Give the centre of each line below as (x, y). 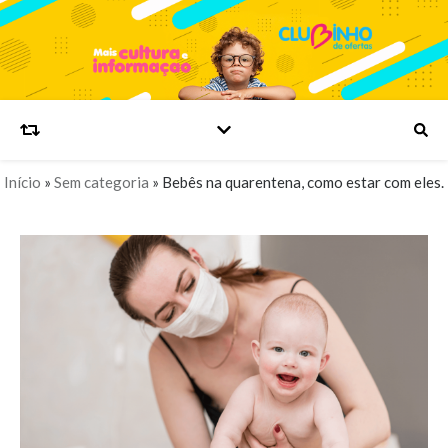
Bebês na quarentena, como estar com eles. (303, 182)
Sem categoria (101, 182)
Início (22, 182)
